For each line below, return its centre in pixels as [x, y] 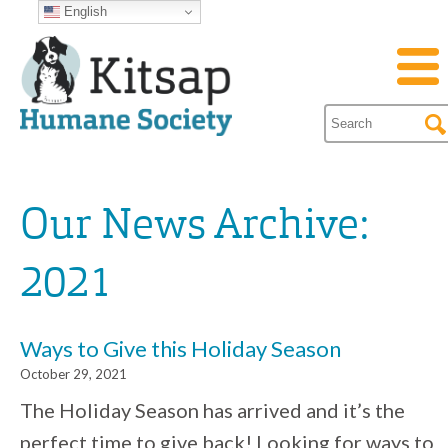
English [84, 11]
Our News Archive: [194, 227]
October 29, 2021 [73, 374]
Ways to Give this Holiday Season [180, 348]
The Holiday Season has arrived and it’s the [212, 410]
